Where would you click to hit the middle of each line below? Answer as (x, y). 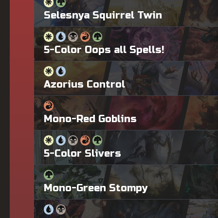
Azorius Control (84, 84)
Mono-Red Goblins (90, 119)
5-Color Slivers (82, 153)
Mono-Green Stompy (96, 188)
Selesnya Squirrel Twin (103, 15)
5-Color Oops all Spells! (104, 50)
